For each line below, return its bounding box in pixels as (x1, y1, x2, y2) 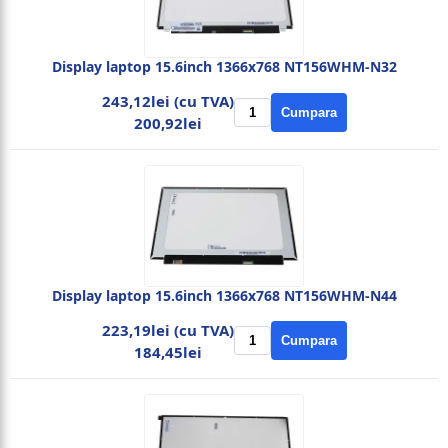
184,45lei (133, 341, 202, 362)
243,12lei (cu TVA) (101, 91, 234, 111)
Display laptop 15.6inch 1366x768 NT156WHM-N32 (51, 57, 397, 76)
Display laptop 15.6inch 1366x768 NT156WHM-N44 (51, 285, 397, 305)
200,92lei (133, 113, 202, 133)
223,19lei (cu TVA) (101, 319, 234, 340)
